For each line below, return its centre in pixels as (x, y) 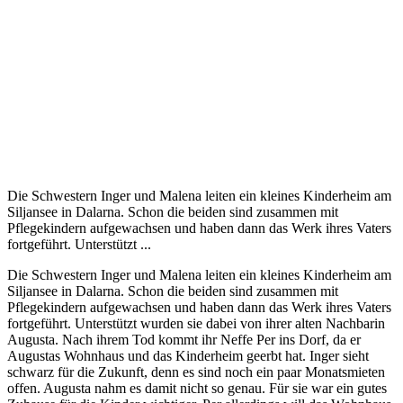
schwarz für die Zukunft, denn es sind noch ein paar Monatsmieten (196, 372)
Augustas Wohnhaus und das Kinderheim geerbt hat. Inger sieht (188, 355)
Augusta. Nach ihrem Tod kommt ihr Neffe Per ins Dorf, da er (184, 339)
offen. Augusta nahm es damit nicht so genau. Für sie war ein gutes (197, 388)
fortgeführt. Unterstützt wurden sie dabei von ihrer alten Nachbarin (196, 323)
